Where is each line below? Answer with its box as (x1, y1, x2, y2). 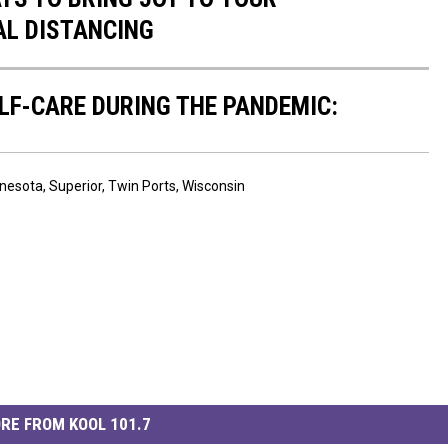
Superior (49, 178, 102, 195)
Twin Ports (108, 178, 176, 195)
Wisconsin (182, 178, 245, 195)
